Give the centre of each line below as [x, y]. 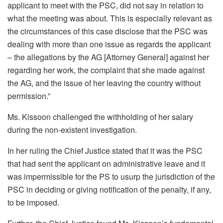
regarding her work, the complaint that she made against [106, 70]
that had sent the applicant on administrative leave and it [106, 164]
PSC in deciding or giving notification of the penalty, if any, [109, 190]
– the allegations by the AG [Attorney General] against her [108, 57]
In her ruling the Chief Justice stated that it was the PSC [105, 151]
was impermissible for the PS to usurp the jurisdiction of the [111, 177]
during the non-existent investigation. [72, 130]
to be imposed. [33, 203]
